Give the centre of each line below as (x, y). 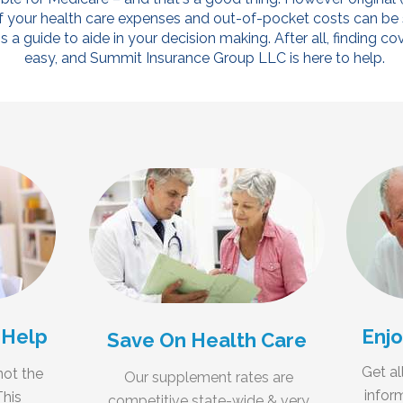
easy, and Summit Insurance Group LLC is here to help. (205, 58)
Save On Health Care (207, 340)
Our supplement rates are (209, 377)
